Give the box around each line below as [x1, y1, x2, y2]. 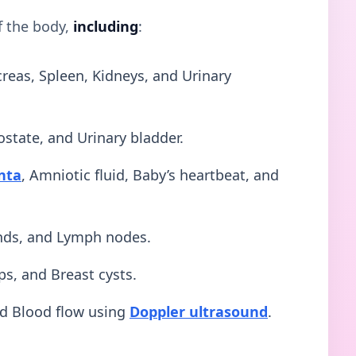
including [73, 16, 138, 36]
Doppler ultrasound [130, 301, 268, 321]
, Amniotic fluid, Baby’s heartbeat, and [21, 164, 279, 184]
